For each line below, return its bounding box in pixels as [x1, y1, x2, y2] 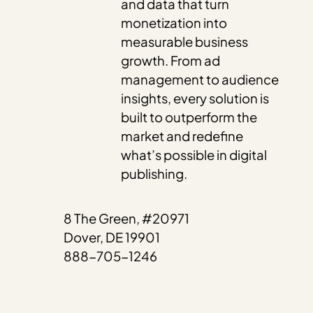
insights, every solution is [121, 90, 270, 107]
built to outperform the [121, 109, 258, 126]
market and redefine [121, 128, 244, 145]
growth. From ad [121, 52, 221, 69]
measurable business [121, 34, 249, 50]
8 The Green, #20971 [63, 210, 189, 227]
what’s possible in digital [121, 147, 268, 163]
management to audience [121, 71, 279, 88]
